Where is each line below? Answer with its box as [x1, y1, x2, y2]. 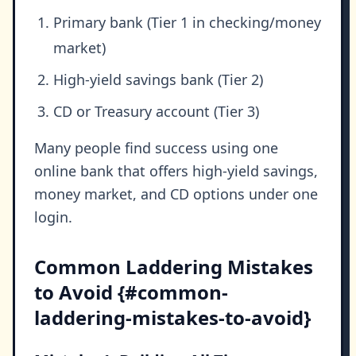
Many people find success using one [34, 138, 278, 158]
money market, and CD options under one [34, 184, 318, 204]
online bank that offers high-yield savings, [34, 161, 318, 181]
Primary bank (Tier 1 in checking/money [53, 13, 321, 33]
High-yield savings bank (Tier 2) [53, 70, 263, 90]
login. [34, 207, 72, 227]
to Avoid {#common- [34, 279, 228, 306]
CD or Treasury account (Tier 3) [53, 102, 259, 122]
